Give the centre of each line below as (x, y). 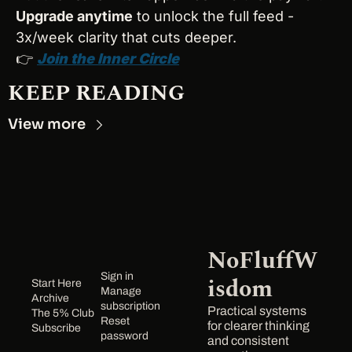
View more (47, 125)
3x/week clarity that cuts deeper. (126, 38)
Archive (50, 299)
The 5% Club (63, 313)
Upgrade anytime (74, 16)
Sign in (117, 276)
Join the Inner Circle (108, 59)
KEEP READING (96, 93)
